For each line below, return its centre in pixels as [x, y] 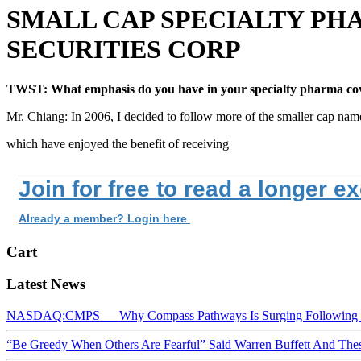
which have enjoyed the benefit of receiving [118, 143]
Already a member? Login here [104, 218]
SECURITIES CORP [124, 50]
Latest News [46, 284]
